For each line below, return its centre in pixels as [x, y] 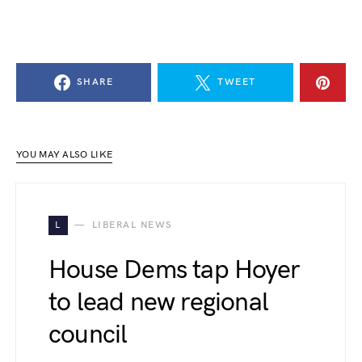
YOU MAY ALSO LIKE [65, 155]
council [88, 335]
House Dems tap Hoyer [174, 270]
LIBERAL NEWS [132, 225]
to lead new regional [158, 303]
